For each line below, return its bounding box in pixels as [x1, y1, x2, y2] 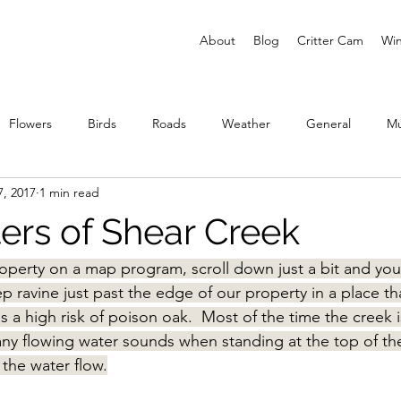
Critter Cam [297, 32, 363, 48]
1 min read [39, 183, 99, 200]
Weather [222, 115, 270, 132]
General [306, 115, 351, 132]
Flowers [9, 115, 52, 132]
